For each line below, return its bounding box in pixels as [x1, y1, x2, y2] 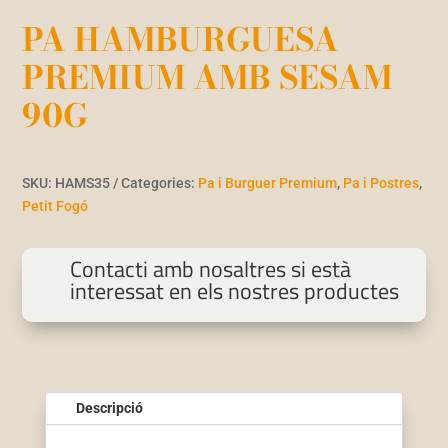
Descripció [75, 400, 143, 417]
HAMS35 [55, 175, 111, 192]
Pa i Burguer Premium [198, 175, 338, 192]
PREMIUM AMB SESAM [22, 53, 393, 103]
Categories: [121, 175, 199, 192]
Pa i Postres [343, 175, 420, 192]
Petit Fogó [22, 198, 89, 215]
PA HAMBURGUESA [22, 15, 340, 65]
